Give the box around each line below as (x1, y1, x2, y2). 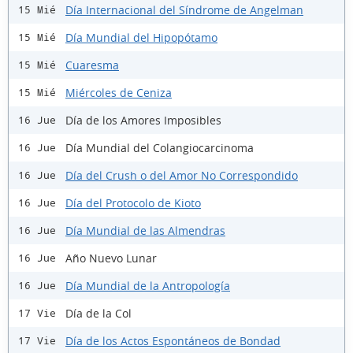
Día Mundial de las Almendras (65, 222, 225, 238)
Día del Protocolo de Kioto (65, 195, 201, 210)
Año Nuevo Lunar (65, 250, 157, 266)
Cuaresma (65, 57, 119, 72)
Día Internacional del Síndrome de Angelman (65, 2, 303, 17)
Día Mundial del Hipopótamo (65, 29, 217, 45)
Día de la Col (65, 305, 132, 321)
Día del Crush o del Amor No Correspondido (65, 167, 298, 183)
